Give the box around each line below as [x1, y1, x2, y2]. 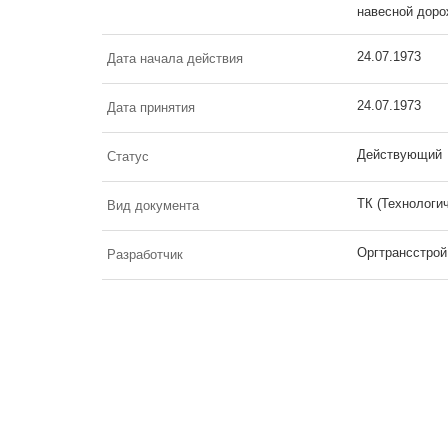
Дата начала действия [107, 50, 243, 66]
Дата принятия [107, 99, 195, 115]
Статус [107, 148, 149, 164]
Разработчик [107, 246, 183, 262]
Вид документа [107, 197, 199, 213]
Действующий [357, 146, 442, 162]
